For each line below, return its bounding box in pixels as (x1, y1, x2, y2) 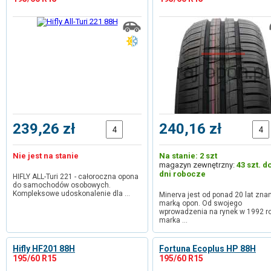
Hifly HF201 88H (13, 244, 75, 253)
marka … (159, 216, 188, 224)
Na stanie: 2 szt (159, 151, 217, 160)
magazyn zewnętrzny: (159, 160, 237, 169)
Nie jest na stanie (13, 151, 79, 160)
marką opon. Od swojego (159, 199, 242, 207)
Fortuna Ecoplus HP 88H (159, 244, 256, 253)
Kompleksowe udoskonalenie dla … (13, 189, 130, 198)
